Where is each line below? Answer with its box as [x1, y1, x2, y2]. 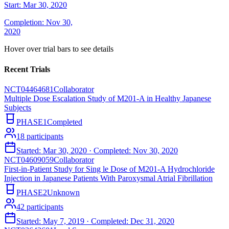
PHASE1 [16, 117, 47, 126]
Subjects [4, 103, 31, 112]
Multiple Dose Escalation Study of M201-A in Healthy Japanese [4, 94, 211, 103]
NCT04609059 [4, 155, 54, 164]
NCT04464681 [4, 84, 54, 94]
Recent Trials [4, 64, 50, 74]
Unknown [47, 188, 80, 197]
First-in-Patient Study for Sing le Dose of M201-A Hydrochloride [4, 164, 215, 173]
